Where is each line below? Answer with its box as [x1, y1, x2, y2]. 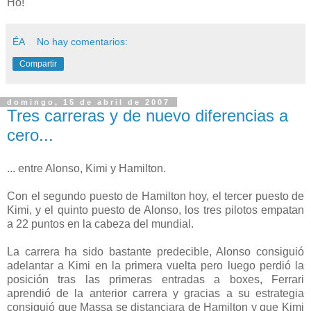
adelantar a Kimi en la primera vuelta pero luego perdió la [7, 259, 304, 271]
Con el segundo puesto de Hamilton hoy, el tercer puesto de [7, 190, 304, 202]
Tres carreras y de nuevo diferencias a [7, 106, 288, 125]
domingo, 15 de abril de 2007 [7, 97, 170, 106]
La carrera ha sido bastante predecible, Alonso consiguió [7, 245, 304, 258]
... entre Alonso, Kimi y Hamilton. [7, 162, 166, 174]
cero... [7, 125, 53, 144]
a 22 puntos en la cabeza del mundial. [7, 217, 194, 230]
